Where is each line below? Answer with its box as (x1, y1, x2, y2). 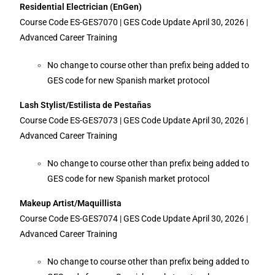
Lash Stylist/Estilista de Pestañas (20, 100, 152, 110)
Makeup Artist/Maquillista (20, 198, 122, 208)
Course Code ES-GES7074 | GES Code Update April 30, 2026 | (20, 214, 249, 223)
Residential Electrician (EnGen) (20, 2, 142, 12)
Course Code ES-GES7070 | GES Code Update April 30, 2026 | (20, 17, 249, 27)
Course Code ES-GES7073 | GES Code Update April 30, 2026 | (20, 115, 249, 125)
